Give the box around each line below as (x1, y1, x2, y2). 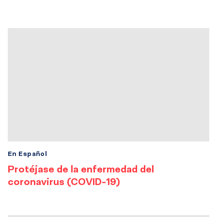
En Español (8, 149, 47, 158)
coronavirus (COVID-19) (8, 175, 120, 187)
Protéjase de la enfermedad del (8, 163, 154, 175)
